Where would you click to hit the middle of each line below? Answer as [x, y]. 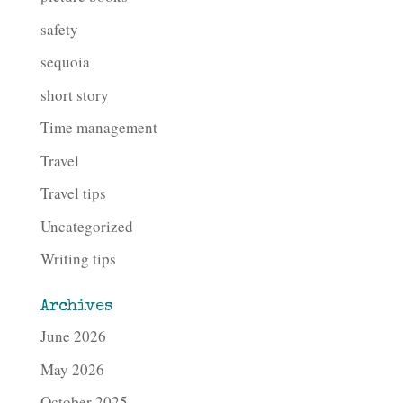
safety [59, 29]
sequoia [65, 62]
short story [74, 94]
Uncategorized [86, 226]
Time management [99, 128]
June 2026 [73, 336]
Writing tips [78, 259]
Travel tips [73, 193]
